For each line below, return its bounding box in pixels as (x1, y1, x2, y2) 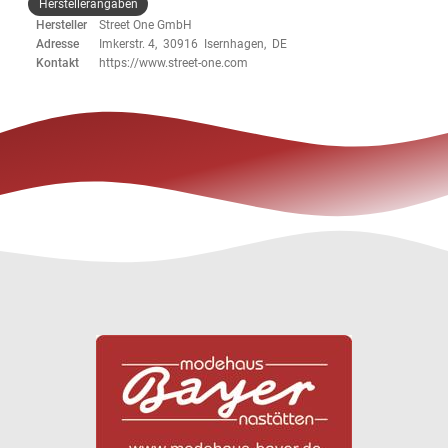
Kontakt (36, 56, 80, 71)
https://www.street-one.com (99, 56, 249, 71)
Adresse (36, 37, 80, 52)
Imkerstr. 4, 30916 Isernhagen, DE (99, 37, 288, 52)
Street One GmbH (99, 18, 193, 33)
